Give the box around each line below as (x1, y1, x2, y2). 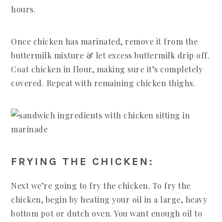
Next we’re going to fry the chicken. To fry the (11, 180, 191, 191)
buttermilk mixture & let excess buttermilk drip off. (11, 50, 210, 60)
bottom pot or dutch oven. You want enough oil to (11, 208, 203, 219)
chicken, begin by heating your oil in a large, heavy (11, 194, 208, 205)
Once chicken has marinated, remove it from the (11, 36, 198, 47)
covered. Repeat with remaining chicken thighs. (11, 78, 196, 88)
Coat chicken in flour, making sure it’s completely (11, 64, 203, 74)
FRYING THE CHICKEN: (11, 155, 154, 168)
